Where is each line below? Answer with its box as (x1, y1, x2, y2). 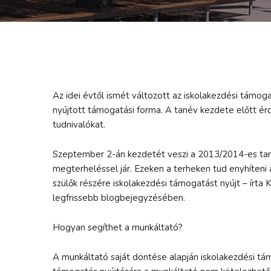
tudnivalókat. (53, 118, 105, 131)
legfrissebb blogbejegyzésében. (53, 191, 185, 204)
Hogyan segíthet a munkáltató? (53, 221, 183, 233)
